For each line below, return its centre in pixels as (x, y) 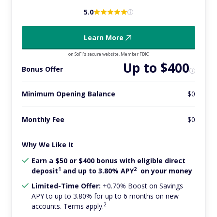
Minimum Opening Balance (69, 94)
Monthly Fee (43, 120)
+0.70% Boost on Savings (142, 186)
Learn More (104, 38)
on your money (165, 171)
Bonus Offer (42, 69)
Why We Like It (48, 145)
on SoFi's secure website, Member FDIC (108, 54)
